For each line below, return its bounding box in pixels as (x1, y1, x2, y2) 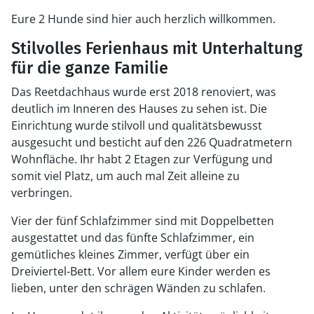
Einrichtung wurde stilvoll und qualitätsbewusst (11, 118, 262, 133)
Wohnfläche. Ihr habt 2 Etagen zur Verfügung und (11, 151, 273, 167)
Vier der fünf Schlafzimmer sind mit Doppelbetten (11, 213, 274, 228)
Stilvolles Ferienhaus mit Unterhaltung (11, 39, 303, 58)
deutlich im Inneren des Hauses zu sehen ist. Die (11, 101, 267, 116)
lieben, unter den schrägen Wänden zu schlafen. (11, 280, 266, 296)
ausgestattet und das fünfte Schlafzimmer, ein (11, 230, 254, 245)
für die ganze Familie (11, 58, 168, 78)
